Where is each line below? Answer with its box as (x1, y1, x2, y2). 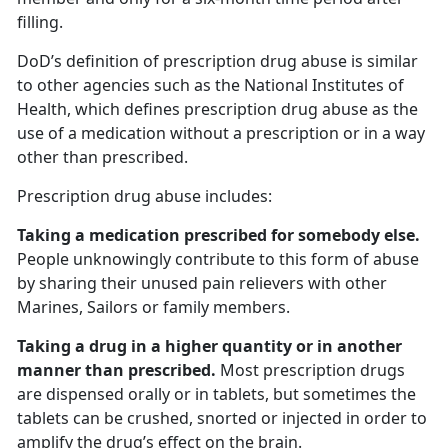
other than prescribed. (17, 146, 188, 169)
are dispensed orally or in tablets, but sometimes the (17, 383, 416, 406)
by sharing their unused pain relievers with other (17, 272, 387, 295)
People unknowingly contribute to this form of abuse (17, 248, 419, 271)
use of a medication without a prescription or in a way (17, 122, 425, 145)
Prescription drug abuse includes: (17, 185, 272, 208)
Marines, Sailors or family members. (17, 296, 290, 319)
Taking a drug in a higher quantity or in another (17, 335, 402, 358)
